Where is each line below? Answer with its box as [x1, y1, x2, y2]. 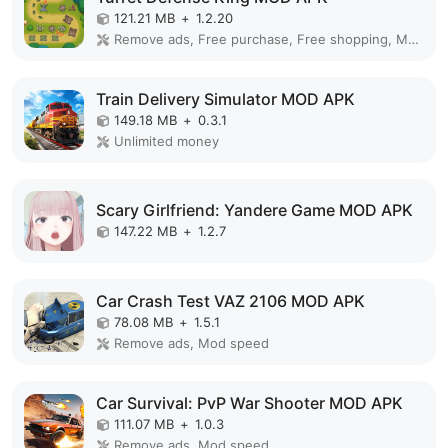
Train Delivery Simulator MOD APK [96, 89, 355, 110]
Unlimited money [114, 133, 219, 150]
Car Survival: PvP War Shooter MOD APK [96, 393, 403, 414]
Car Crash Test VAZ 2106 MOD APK [96, 291, 365, 312]
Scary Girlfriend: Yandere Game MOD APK [96, 199, 413, 220]
